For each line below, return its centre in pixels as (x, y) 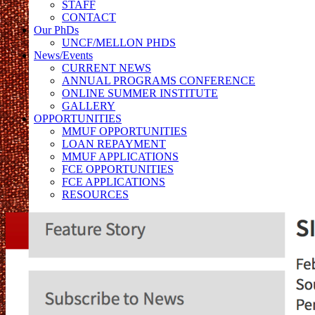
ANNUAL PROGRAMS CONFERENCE (159, 81)
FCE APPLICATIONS (114, 182)
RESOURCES (95, 194)
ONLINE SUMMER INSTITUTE (140, 93)
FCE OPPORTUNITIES (118, 169)
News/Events (63, 55)
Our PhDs (56, 30)
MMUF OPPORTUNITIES (124, 131)
